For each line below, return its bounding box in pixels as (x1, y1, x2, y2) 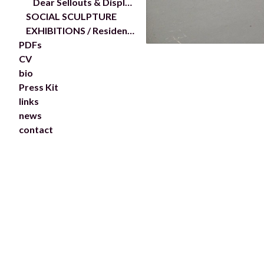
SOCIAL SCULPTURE (26, 10, 117, 22)
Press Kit (19, 81, 58, 93)
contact (19, 123, 53, 135)
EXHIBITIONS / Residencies (127, 24, 134, 36)
